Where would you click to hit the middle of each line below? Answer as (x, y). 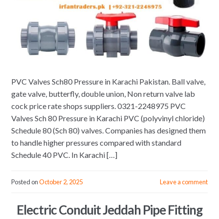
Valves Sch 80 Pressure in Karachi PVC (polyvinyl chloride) (108, 118)
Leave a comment (184, 182)
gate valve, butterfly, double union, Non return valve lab (103, 94)
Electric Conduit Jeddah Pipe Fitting (109, 209)
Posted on (25, 182)
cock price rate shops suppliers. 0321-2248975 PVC (98, 106)
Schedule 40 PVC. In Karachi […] (64, 155)
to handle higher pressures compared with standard (96, 143)
